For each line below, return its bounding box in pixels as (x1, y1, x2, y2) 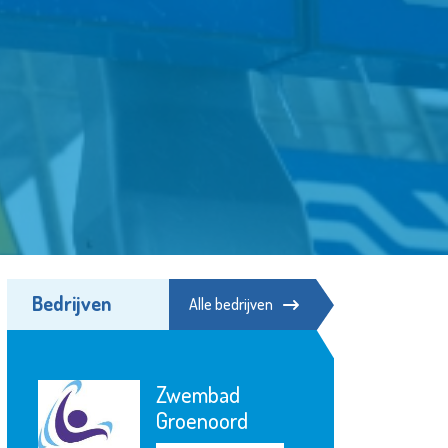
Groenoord (155, 406, 248, 435)
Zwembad (155, 380, 240, 409)
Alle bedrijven (188, 294, 273, 315)
